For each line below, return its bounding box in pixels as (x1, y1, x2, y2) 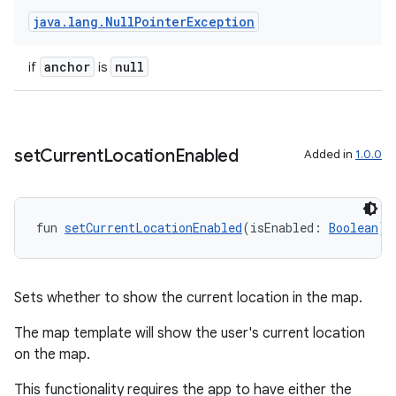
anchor (44, 58, 90, 75)
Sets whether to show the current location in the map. (14, 289, 362, 307)
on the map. (14, 346, 90, 363)
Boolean (329, 219, 378, 236)
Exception (187, 13, 255, 30)
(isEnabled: (242, 219, 329, 236)
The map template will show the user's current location (14, 324, 365, 342)
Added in (304, 147, 355, 162)
